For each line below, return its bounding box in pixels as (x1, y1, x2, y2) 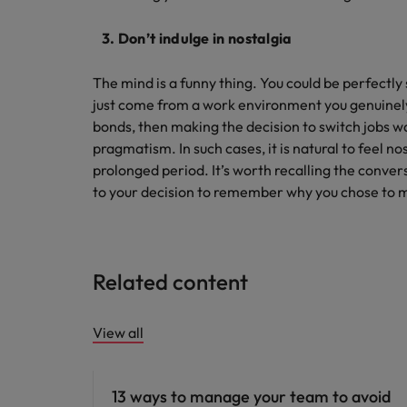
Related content (93, 268, 248, 295)
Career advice (104, 348, 171, 362)
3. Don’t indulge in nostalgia (93, 29, 294, 47)
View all (93, 323, 144, 342)
